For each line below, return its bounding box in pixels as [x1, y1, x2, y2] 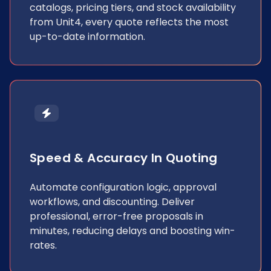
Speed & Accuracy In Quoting [30, 149, 218, 166]
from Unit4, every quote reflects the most [30, 15, 229, 29]
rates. [30, 238, 57, 252]
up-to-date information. [30, 30, 145, 44]
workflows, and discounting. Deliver [30, 195, 195, 209]
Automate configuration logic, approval [30, 180, 217, 194]
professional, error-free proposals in [30, 209, 203, 223]
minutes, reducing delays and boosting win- [30, 224, 235, 238]
